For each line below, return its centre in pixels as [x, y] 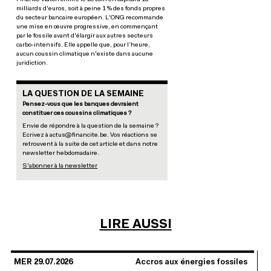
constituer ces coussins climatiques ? [77, 113]
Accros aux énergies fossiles [191, 262]
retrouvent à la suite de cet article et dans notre [90, 144]
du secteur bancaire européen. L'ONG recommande [90, 18]
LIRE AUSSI [135, 225]
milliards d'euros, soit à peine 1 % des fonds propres [91, 9]
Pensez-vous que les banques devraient [81, 104]
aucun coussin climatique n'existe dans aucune [85, 54]
